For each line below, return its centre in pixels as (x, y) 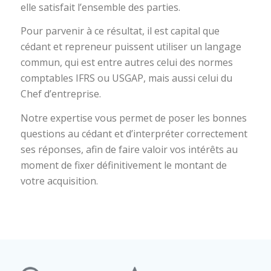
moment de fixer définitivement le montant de (123, 165)
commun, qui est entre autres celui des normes (126, 63)
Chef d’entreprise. (60, 94)
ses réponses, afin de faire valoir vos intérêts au (129, 149)
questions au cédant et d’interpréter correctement (134, 133)
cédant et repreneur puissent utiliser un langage (131, 47)
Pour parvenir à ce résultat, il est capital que (120, 31)
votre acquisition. (59, 181)
